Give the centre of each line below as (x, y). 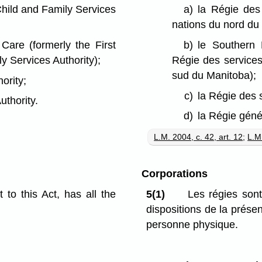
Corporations (174, 174)
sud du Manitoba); (214, 75)
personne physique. (192, 225)
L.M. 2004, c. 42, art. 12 (199, 137)
